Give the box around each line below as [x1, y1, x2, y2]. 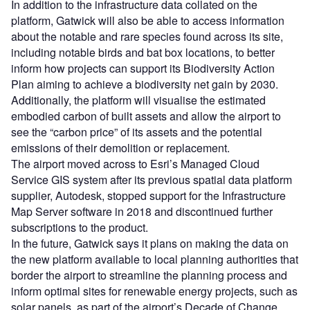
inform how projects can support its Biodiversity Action [11, 60, 275, 76]
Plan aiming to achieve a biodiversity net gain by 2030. [11, 75, 281, 92]
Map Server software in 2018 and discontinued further [11, 203, 273, 219]
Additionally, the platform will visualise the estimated [11, 91, 266, 108]
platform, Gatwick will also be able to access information [11, 12, 284, 28]
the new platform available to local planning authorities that [11, 250, 298, 267]
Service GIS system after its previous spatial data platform [11, 171, 292, 188]
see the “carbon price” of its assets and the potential [11, 123, 262, 140]
